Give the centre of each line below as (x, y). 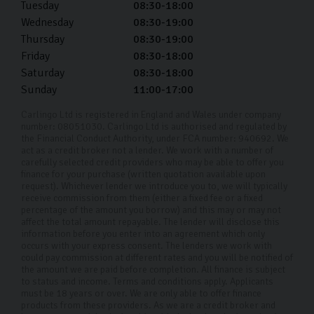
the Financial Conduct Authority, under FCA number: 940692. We (155, 138)
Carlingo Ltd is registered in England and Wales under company (151, 114)
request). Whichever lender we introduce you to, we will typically (154, 186)
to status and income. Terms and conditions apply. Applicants (147, 281)
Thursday (43, 39)
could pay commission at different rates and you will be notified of (157, 257)
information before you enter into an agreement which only (143, 233)
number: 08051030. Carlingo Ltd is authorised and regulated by (154, 126)
